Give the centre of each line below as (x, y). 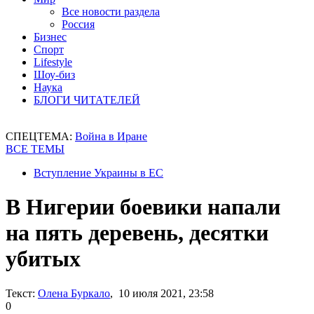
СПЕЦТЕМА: (40, 136)
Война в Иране (111, 136)
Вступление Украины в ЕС (98, 173)
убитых (43, 259)
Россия (78, 24)
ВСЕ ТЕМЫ (35, 149)
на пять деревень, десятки (137, 233)
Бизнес (50, 37)
